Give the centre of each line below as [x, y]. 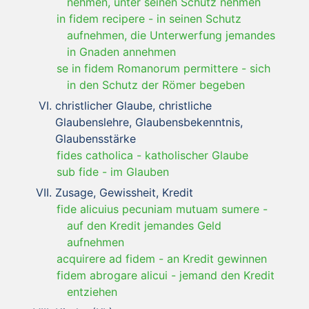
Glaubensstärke [96, 138]
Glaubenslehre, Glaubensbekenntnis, [149, 122]
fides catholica [95, 155]
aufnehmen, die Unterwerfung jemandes [171, 35]
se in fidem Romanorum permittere [147, 68]
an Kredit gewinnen [217, 258]
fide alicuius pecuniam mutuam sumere [158, 209]
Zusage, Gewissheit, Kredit [124, 192]
